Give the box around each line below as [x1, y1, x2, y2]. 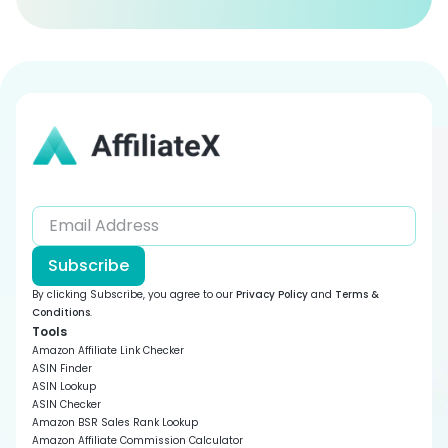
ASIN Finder [32, 361, 92, 376]
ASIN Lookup [32, 379, 96, 394]
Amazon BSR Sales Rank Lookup [32, 415, 198, 430]
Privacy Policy [236, 287, 308, 302]
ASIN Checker [32, 397, 101, 412]
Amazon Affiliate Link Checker [32, 343, 184, 358]
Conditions [32, 305, 90, 320]
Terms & [335, 287, 379, 302]
